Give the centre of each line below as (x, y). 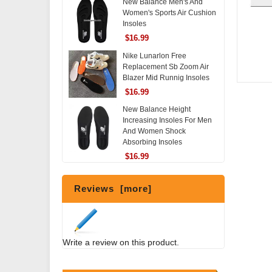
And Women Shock (154, 131)
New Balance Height (156, 110)
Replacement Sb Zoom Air (165, 66)
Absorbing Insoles (152, 142)
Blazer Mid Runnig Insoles (166, 77)
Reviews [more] (113, 189)
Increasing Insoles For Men (167, 121)
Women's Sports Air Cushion (169, 13)
